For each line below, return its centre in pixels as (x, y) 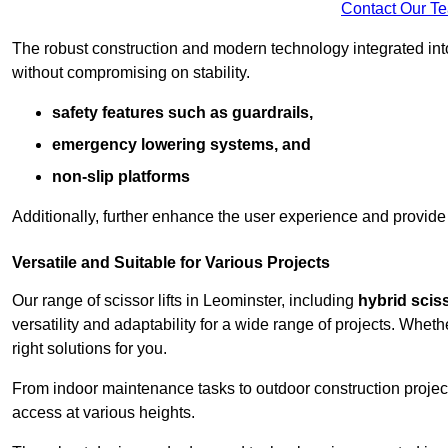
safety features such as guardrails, (182, 113)
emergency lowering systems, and (181, 145)
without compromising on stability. (131, 73)
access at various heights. (103, 413)
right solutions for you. (89, 349)
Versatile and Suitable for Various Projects (171, 263)
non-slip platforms (121, 177)
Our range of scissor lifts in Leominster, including (185, 301)
